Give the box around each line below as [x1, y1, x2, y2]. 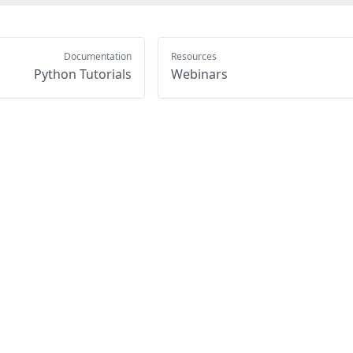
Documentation [64, 49, 132, 63]
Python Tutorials [34, 65, 132, 83]
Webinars [171, 65, 228, 83]
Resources [171, 49, 217, 63]
